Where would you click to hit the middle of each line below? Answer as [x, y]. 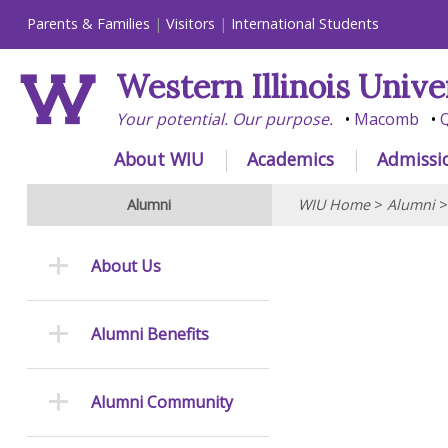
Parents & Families [88, 24]
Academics [290, 158]
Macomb [386, 119]
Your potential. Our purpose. [224, 119]
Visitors [190, 24]
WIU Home [333, 205]
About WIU [159, 158]
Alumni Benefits [149, 334]
